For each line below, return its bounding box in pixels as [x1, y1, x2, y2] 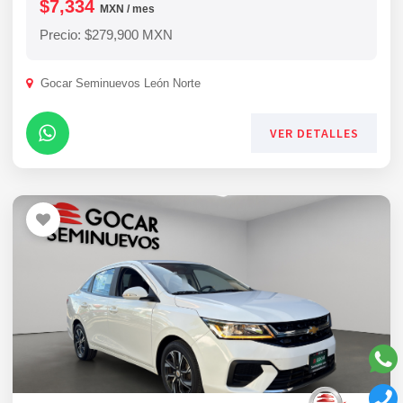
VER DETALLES [269, 125, 359, 141]
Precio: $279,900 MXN [40, 27, 173, 42]
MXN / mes [100, 3, 155, 15]
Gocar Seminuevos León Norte [37, 76, 201, 90]
